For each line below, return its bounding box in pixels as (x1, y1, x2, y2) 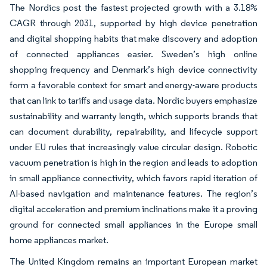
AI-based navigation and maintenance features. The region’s (10, 187, 257, 199)
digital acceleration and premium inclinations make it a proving (10, 203, 257, 215)
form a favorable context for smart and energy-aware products (10, 79, 257, 91)
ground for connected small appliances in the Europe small (10, 218, 257, 230)
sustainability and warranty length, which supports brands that (10, 110, 257, 122)
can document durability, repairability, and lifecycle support (10, 125, 257, 137)
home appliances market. (10, 234, 108, 246)
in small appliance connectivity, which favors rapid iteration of (10, 172, 257, 184)
